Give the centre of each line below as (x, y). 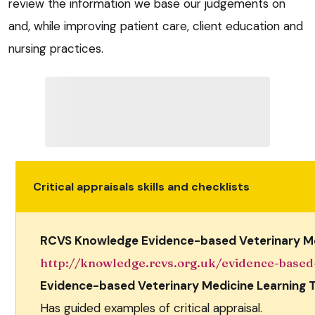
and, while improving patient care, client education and (156, 26)
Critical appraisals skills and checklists (141, 187)
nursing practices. (56, 49)
